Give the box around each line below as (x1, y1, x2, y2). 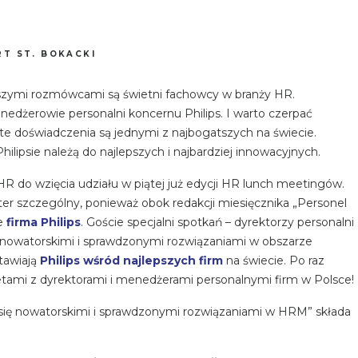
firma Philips (6, 215, 81, 230)
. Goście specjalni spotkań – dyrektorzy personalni (81, 215, 354, 230)
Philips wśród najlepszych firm (40, 253, 223, 268)
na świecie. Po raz (223, 253, 324, 268)
